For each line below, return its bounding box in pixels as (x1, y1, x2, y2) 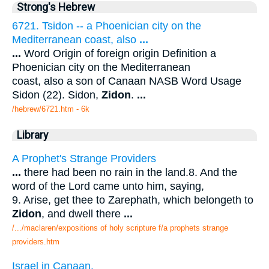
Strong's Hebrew (17, 1, 95, 14)
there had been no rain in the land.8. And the (21, 166, 237, 178)
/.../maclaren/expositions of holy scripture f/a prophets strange (12, 223, 228, 232)
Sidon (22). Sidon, (12, 89, 101, 101)
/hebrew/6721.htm (12, 104, 74, 114)
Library (17, 129, 48, 142)
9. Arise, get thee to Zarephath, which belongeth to (12, 193, 253, 206)
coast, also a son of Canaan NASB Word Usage (12, 75, 241, 88)
